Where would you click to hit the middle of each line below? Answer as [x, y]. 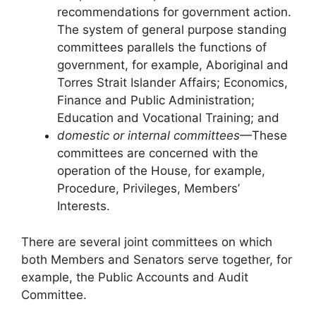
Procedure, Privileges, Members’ [148, 188]
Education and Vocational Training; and [168, 118]
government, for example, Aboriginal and [173, 65]
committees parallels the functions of [162, 47]
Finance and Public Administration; [156, 100]
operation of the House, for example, [161, 171]
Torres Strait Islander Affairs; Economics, [172, 83]
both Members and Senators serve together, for [157, 259]
